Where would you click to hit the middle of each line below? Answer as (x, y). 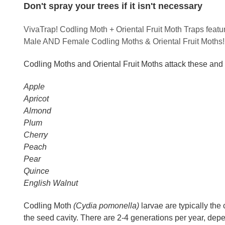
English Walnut (51, 183)
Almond (37, 111)
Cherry (36, 135)
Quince (36, 171)
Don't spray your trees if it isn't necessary (113, 6)
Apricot (36, 99)
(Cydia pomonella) (106, 206)
